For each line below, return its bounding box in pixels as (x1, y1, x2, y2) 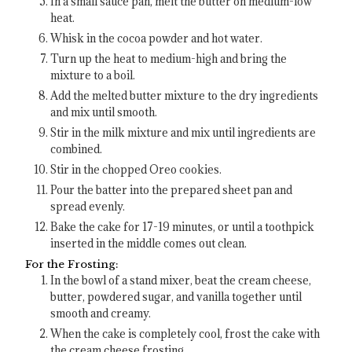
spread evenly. (50, 200, 126, 214)
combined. (50, 142, 103, 157)
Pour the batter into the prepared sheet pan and (50, 183, 293, 198)
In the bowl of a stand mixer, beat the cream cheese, (50, 273, 312, 288)
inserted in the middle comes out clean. (50, 236, 247, 251)
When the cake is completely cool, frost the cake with (50, 327, 321, 342)
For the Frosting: (25, 258, 119, 272)
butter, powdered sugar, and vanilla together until (50, 290, 302, 305)
